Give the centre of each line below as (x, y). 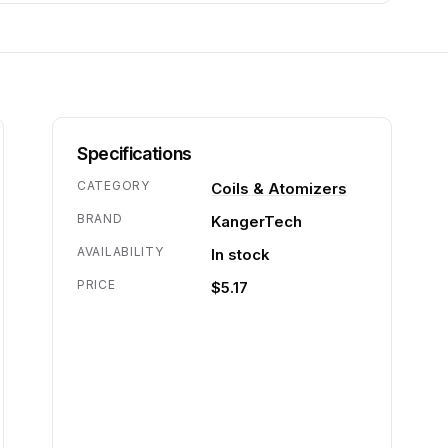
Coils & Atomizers (279, 188)
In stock (240, 254)
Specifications (134, 153)
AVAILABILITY (120, 251)
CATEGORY (113, 185)
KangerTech (256, 221)
